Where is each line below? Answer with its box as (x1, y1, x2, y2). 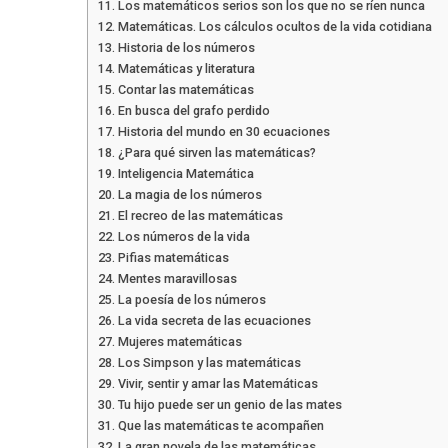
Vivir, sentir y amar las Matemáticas (117, 375, 318, 391)
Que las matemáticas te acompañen (117, 417, 324, 433)
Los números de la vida (117, 228, 250, 244)
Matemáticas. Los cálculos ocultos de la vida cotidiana (117, 18, 432, 34)
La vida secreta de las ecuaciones (117, 312, 311, 328)
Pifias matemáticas (117, 249, 229, 265)
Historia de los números (117, 39, 258, 55)
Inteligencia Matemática (117, 165, 254, 181)
